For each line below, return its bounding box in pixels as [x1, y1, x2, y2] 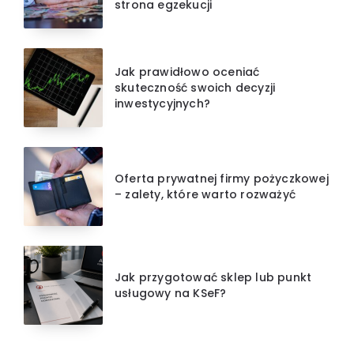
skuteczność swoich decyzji [115, 79, 276, 96]
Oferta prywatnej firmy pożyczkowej [115, 170, 329, 186]
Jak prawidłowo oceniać [115, 63, 260, 80]
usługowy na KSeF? [115, 284, 227, 301]
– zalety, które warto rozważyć [115, 186, 296, 202]
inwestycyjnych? [115, 95, 210, 111]
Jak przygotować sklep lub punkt [115, 269, 312, 285]
